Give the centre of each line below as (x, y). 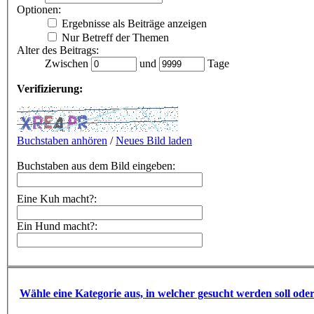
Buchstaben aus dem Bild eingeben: (96, 165)
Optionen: (39, 9)
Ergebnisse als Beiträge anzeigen (133, 23)
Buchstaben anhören (62, 140)
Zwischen (68, 63)
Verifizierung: (50, 88)
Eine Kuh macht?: (57, 198)
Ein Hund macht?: (57, 226)
